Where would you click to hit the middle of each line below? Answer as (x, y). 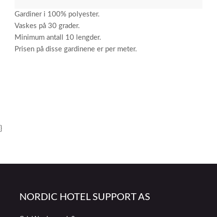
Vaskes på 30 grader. (47, 26)
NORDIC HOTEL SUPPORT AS (85, 197)
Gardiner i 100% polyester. (57, 14)
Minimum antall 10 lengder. (58, 38)
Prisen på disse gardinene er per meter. (76, 49)
